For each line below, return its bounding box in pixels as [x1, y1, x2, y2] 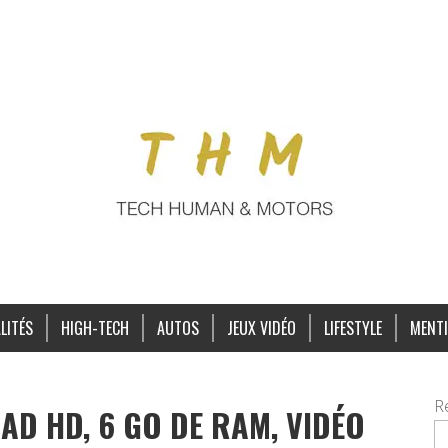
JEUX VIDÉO [226, 316, 296, 340]
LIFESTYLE [323, 316, 382, 340]
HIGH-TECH [60, 316, 129, 340]
